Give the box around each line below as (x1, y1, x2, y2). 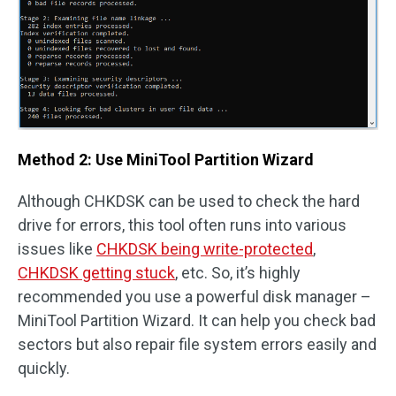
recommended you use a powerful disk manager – (18, 287, 371, 307)
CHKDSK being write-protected (96, 240, 313, 259)
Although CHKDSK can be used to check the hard (18, 192, 360, 211)
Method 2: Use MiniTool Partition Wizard (18, 150, 314, 170)
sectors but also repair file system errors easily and (18, 335, 377, 354)
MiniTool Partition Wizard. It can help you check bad (18, 311, 376, 331)
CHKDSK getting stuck (18, 263, 175, 283)
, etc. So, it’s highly (175, 263, 301, 283)
